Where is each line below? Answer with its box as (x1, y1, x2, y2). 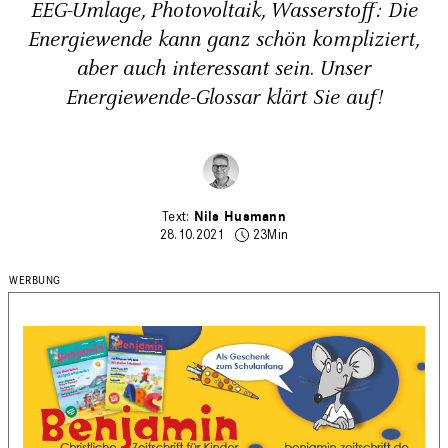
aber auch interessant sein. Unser (77, 55, 371, 83)
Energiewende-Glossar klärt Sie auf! (66, 84, 382, 112)
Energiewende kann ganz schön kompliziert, (28, 26, 420, 54)
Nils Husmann (193, 208, 287, 225)
